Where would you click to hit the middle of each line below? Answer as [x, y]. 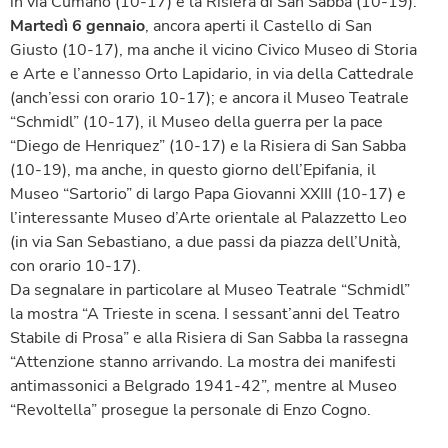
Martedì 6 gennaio [77, 26]
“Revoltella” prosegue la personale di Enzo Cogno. [190, 410]
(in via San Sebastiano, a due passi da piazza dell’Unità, [205, 242]
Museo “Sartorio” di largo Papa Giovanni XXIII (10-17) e [208, 194]
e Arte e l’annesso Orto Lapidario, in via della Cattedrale [212, 74]
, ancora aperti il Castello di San [258, 26]
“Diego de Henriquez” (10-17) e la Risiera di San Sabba [208, 146]
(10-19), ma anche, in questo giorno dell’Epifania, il [193, 170]
